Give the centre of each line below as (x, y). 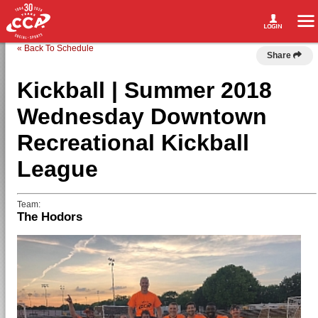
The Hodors (50, 217)
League (58, 169)
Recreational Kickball (133, 143)
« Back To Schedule (56, 48)
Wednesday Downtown (142, 116)
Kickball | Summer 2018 (145, 90)
